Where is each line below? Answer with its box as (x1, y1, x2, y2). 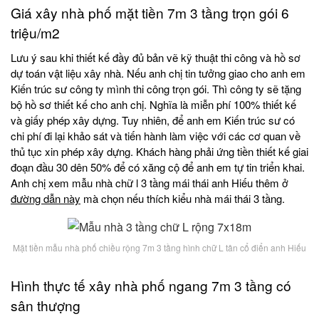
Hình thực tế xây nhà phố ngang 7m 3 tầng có (11, 275, 291, 295)
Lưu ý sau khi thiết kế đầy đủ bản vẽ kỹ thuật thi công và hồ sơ (11, 49, 300, 65)
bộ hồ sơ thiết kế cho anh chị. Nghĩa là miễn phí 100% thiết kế (11, 96, 296, 112)
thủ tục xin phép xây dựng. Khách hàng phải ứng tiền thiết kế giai (11, 143, 308, 159)
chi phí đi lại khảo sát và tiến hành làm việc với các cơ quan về (11, 127, 300, 143)
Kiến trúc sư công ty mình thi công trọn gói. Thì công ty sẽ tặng (11, 80, 301, 96)
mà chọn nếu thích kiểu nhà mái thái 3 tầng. (80, 190, 285, 206)
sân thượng (11, 295, 80, 315)
